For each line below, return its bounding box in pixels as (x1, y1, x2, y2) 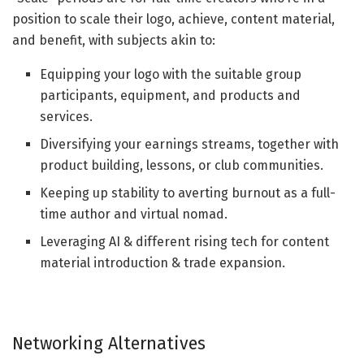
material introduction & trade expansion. (40, 254, 286, 271)
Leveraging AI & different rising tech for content (40, 233, 330, 249)
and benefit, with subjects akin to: (12, 32, 215, 48)
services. (40, 108, 93, 124)
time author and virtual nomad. (40, 206, 228, 222)
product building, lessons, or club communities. (40, 157, 324, 173)
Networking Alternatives (12, 333, 206, 355)
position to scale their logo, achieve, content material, (12, 11, 335, 27)
